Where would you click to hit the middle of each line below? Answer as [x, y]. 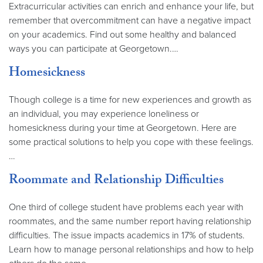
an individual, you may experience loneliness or [104, 114]
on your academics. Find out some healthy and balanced [122, 35]
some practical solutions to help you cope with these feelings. [131, 142]
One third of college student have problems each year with [126, 207]
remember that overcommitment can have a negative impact [130, 21]
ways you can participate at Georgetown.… [94, 49]
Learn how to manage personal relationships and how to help [131, 249]
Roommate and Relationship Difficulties [116, 181]
